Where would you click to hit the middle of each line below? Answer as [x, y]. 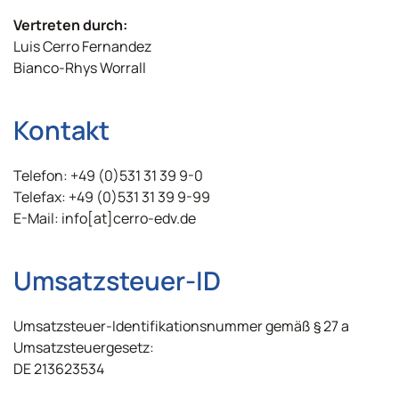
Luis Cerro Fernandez [82, 46]
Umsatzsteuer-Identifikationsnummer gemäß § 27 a [181, 326]
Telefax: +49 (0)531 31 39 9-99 [112, 197]
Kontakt [61, 130]
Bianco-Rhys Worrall [80, 68]
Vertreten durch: [70, 25]
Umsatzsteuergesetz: [84, 347]
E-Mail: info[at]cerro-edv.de [105, 218]
